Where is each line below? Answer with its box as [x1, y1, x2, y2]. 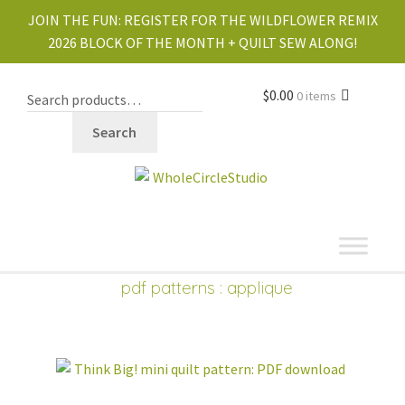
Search [92, 122, 137, 141]
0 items [297, 88, 337, 104]
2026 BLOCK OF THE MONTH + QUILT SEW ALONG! [48, 33, 357, 52]
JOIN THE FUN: [27, 11, 124, 29]
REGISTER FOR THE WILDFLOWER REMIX [123, 11, 378, 29]
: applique [215, 277, 294, 299]
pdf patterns [121, 277, 216, 299]
